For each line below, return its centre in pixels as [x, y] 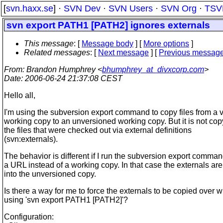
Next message [123, 53]
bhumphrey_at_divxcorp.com [153, 69]
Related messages [57, 53]
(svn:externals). [31, 139]
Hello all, [20, 95]
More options [166, 44]
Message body [108, 44]
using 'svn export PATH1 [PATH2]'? [66, 200]
